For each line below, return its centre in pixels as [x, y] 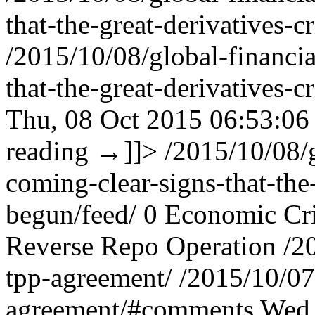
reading [51, 151]
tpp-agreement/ [92, 277]
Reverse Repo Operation [141, 246]
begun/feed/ [71, 214]
